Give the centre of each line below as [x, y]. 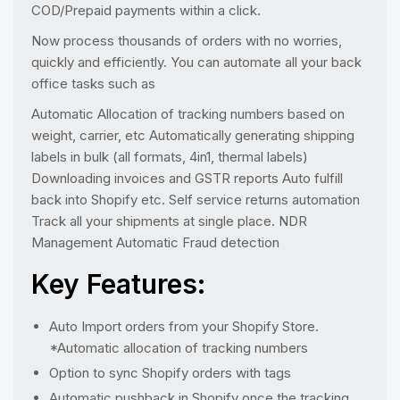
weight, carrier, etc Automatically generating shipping [193, 135]
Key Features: [118, 284]
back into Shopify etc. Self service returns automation [196, 200]
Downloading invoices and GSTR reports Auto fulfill [187, 178]
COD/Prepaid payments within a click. [146, 10]
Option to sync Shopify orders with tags [170, 373]
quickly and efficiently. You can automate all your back [196, 62]
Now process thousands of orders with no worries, [187, 41]
